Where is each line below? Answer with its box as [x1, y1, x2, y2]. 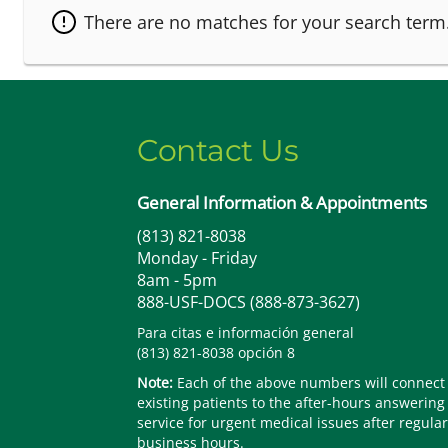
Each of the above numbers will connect [173, 373, 445, 393]
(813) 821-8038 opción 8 [137, 343, 295, 363]
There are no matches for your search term [84, 10, 446, 35]
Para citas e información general [137, 323, 354, 343]
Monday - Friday [137, 247, 257, 270]
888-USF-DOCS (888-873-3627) [137, 291, 360, 314]
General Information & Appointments [137, 191, 427, 215]
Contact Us [137, 132, 298, 170]
